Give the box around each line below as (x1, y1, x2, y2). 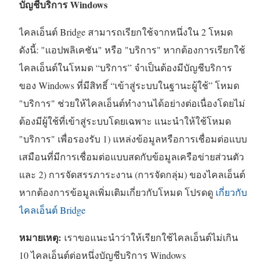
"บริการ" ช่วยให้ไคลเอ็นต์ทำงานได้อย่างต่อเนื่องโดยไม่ (19, 97, 245, 110)
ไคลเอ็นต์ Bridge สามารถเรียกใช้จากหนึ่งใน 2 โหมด (19, 26, 233, 39)
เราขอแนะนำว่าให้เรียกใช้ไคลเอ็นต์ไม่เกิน (61, 231, 238, 244)
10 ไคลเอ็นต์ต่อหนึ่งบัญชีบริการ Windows (19, 249, 186, 262)
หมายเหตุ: (19, 230, 61, 245)
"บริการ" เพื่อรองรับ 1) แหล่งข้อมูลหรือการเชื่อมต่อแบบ (19, 132, 247, 145)
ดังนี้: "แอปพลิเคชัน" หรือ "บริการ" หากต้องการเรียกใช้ (19, 43, 245, 56)
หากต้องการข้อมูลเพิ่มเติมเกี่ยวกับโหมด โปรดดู (19, 186, 216, 199)
